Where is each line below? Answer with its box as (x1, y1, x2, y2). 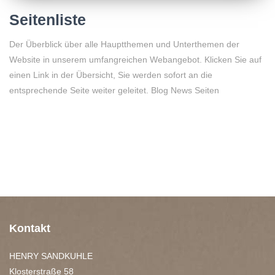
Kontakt (9, 222, 50, 235)
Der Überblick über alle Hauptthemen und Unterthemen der (9, 39, 239, 50)
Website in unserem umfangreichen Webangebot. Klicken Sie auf (9, 55, 261, 65)
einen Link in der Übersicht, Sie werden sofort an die (9, 70, 212, 80)
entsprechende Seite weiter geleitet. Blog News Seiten (9, 85, 219, 96)
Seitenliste (9, 11, 86, 29)
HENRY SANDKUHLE (9, 251, 93, 261)
